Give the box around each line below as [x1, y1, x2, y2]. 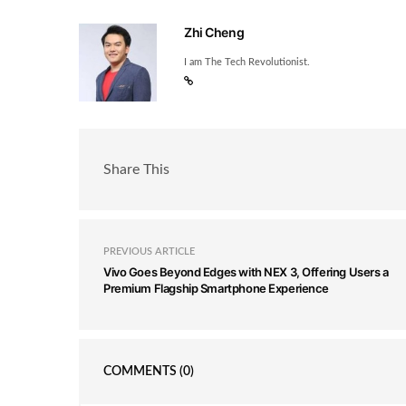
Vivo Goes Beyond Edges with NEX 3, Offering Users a [103, 265, 389, 280]
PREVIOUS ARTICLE [103, 246, 195, 257]
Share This [103, 161, 169, 177]
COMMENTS [103, 365, 179, 379]
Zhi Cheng [184, 24, 245, 41]
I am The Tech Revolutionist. [184, 57, 311, 68]
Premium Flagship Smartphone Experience [103, 281, 330, 296]
